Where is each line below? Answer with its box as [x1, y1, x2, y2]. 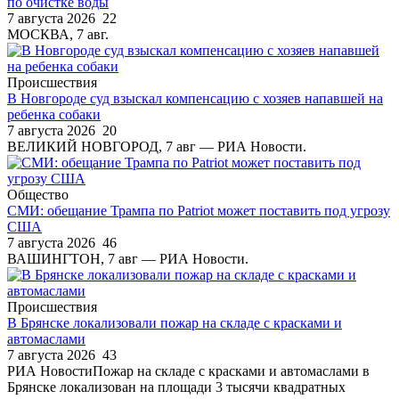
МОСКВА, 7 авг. [7, 26, 109, 42]
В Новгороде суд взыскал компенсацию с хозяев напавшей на [7, 90, 383, 106]
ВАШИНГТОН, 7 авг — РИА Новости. [7, 250, 248, 266]
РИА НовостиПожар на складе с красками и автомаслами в [7, 362, 370, 379]
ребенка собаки [7, 106, 101, 122]
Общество [7, 186, 69, 202]
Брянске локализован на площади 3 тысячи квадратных [7, 379, 346, 395]
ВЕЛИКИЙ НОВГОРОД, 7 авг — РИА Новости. [7, 138, 306, 154]
